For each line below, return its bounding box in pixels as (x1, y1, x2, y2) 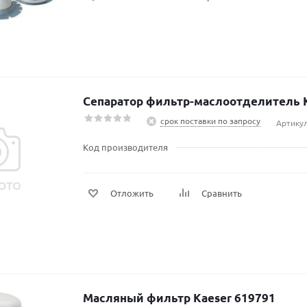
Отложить (110, 187, 153, 199)
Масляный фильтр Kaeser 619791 (83, 291, 275, 305)
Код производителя (83, 141, 168, 153)
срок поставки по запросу (160, 115, 260, 126)
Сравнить (201, 187, 242, 199)
